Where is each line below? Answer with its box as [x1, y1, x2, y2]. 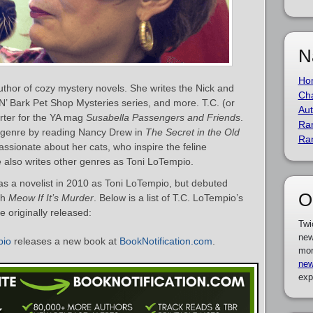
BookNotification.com [119, 235, 212, 247]
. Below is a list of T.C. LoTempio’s [94, 192, 243, 203]
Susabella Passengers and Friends [86, 112, 240, 123]
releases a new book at [11, 235, 119, 247]
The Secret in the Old [145, 126, 240, 138]
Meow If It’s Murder [8, 192, 94, 203]
